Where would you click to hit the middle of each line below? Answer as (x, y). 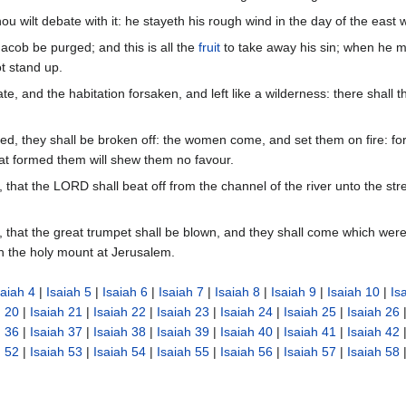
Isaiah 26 (373, 312)
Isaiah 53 (56, 352)
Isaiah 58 (373, 352)
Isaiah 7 (181, 292)
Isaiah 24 (246, 312)
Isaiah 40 (246, 332)
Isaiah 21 (56, 312)
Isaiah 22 (120, 312)
